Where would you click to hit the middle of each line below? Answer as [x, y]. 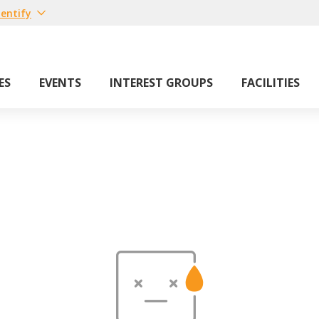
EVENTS [60, 83]
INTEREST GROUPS [161, 83]
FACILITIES [271, 83]
